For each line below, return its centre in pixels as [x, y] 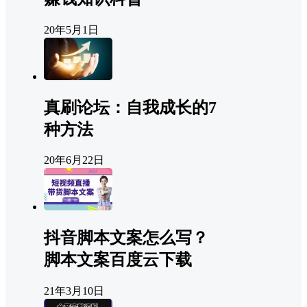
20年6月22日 [74, 160]
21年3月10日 [74, 291]
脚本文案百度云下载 [118, 260]
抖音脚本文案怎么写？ [126, 238]
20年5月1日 [71, 29]
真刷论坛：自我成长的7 [130, 107]
